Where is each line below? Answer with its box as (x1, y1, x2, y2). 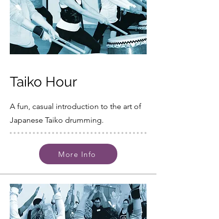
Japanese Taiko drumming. (10, 115, 104, 125)
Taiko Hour (10, 74, 77, 90)
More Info (58, 149, 96, 159)
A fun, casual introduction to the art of (10, 102, 141, 111)
